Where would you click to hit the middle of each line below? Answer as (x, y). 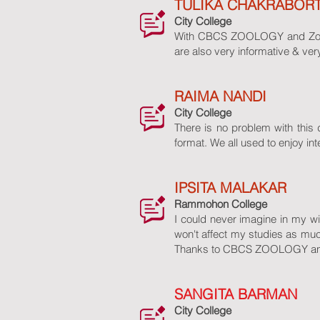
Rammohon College (221, 204)
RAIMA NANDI (220, 96)
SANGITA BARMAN (236, 294)
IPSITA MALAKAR (230, 187)
